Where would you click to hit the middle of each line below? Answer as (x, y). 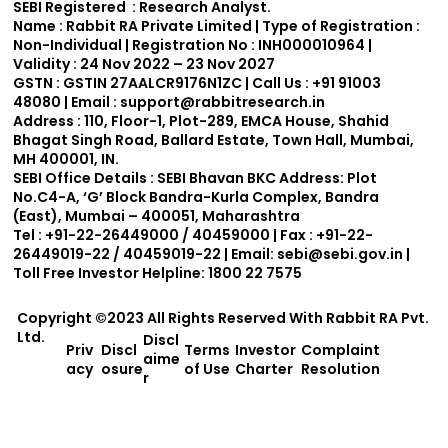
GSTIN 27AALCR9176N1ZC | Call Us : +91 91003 (221, 83)
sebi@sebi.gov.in (340, 254)
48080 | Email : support (97, 102)
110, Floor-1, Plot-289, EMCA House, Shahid (235, 121)
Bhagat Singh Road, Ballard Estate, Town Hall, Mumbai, (214, 140)
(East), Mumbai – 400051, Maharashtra (157, 216)
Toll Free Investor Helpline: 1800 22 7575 (158, 273)
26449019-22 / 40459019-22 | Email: (145, 254)
